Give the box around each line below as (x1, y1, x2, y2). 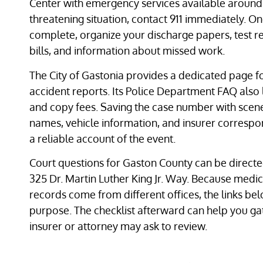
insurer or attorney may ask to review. (29, 220, 207, 233)
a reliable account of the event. (29, 131, 176, 145)
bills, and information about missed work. (29, 44, 225, 58)
